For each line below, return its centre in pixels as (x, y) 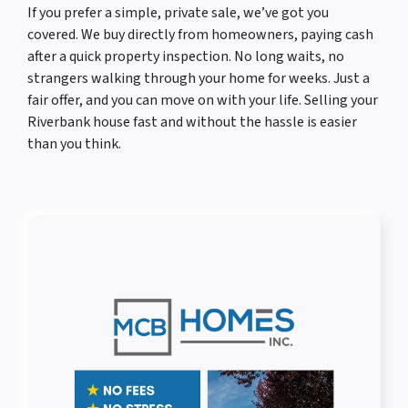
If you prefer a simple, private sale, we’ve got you (178, 13)
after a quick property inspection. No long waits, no (186, 57)
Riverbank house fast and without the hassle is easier (192, 122)
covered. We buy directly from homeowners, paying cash (200, 35)
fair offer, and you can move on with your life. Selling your (203, 101)
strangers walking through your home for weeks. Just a (199, 79)
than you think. (74, 144)
